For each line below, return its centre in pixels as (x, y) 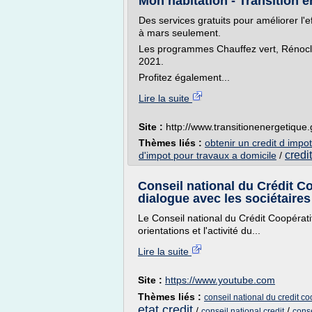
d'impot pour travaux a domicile (208, 155)
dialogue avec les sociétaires (224, 198)
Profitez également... (184, 77)
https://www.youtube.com (220, 280)
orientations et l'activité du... (199, 231)
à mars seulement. (180, 33)
